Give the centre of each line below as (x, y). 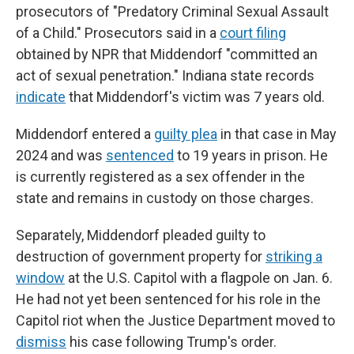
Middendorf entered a (85, 134)
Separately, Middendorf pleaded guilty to (141, 235)
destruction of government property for (141, 256)
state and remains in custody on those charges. (165, 198)
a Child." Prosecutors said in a (126, 32)
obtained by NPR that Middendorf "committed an (167, 54)
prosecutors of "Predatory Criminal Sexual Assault (172, 11)
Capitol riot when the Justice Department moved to (175, 320)
